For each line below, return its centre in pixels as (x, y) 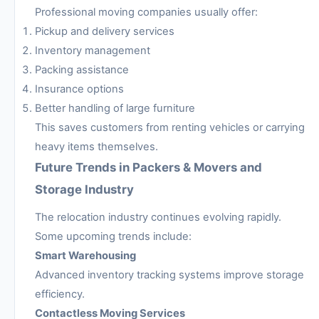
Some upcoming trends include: (113, 236)
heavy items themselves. (96, 146)
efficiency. (60, 294)
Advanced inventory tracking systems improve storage (169, 274)
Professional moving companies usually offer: (146, 12)
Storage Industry (84, 189)
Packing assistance (82, 69)
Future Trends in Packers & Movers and (148, 167)
